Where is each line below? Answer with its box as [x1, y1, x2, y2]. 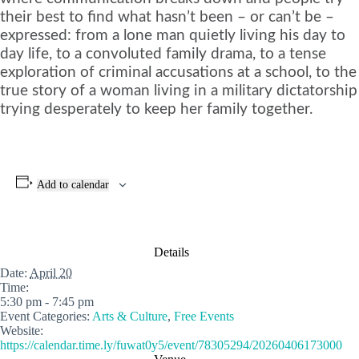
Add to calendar [36, 178, 109, 191]
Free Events [174, 309, 234, 323]
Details [153, 244, 189, 259]
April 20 [30, 265, 72, 280]
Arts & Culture [92, 309, 167, 323]
